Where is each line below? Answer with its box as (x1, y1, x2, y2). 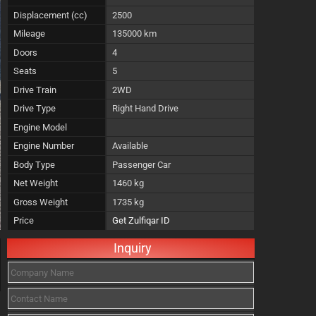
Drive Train (13, 84, 56, 95)
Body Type (13, 159, 55, 170)
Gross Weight (13, 196, 68, 207)
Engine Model (13, 121, 67, 133)
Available (112, 140, 148, 151)
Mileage (13, 28, 45, 39)
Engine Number (13, 140, 74, 151)
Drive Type (13, 103, 56, 114)
